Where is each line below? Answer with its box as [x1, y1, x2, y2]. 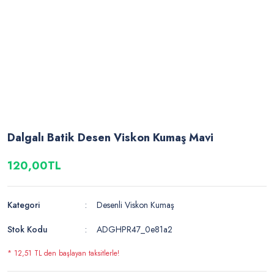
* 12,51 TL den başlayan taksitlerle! [7, 248, 119, 259]
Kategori [7, 199, 40, 212]
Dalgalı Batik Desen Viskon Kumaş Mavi [7, 130, 213, 146]
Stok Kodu [7, 223, 48, 236]
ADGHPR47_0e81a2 [97, 223, 173, 236]
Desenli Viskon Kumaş [97, 199, 175, 212]
